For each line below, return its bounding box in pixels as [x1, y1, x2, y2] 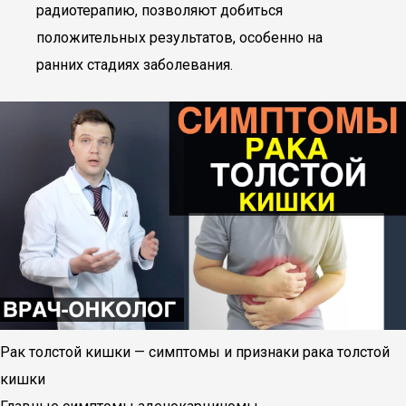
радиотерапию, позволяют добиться [36, 2, 283, 19]
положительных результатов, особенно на [36, 29, 323, 46]
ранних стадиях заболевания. [36, 56, 233, 73]
